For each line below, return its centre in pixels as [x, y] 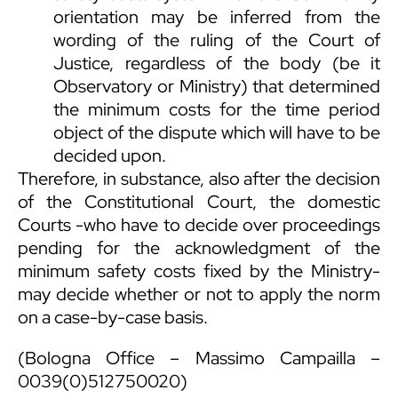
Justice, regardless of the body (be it [217, 64]
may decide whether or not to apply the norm [199, 295]
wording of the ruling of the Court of [217, 40]
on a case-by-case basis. [113, 318]
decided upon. [110, 156]
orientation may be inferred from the [217, 17]
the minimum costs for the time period [217, 110]
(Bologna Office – [107, 358]
